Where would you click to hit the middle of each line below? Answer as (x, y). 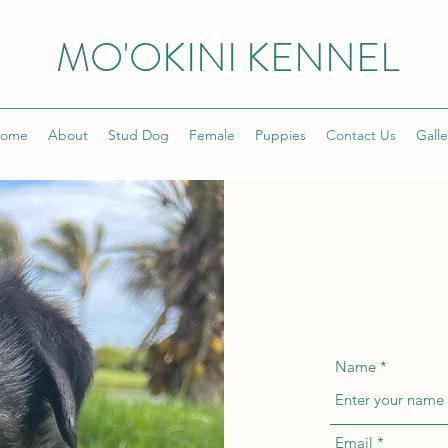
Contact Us (360, 135)
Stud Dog (138, 135)
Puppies (280, 135)
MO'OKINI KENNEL (227, 57)
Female (211, 135)
